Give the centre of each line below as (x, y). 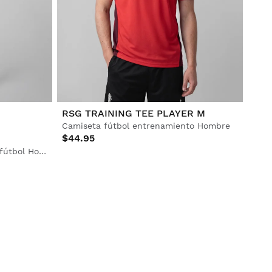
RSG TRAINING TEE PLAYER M (133, 113)
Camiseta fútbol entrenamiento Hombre (146, 125)
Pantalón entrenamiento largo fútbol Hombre (42, 151)
